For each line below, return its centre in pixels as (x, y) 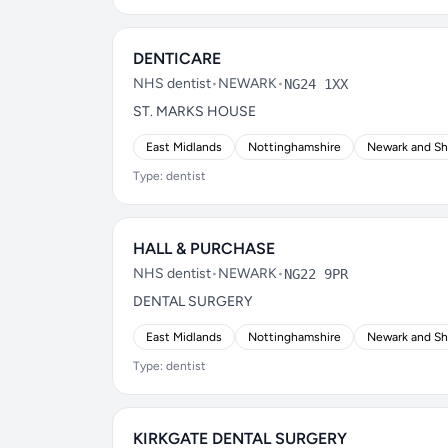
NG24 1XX (316, 84)
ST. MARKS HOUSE (194, 111)
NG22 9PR (316, 274)
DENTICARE (177, 58)
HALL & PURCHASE (204, 248)
